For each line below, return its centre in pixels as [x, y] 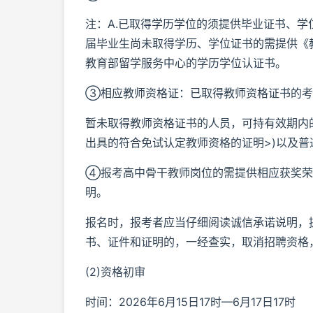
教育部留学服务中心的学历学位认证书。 [186, 63]
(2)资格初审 [115, 272]
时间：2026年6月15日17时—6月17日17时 [190, 302]
